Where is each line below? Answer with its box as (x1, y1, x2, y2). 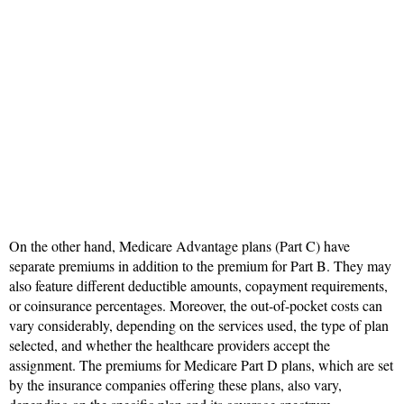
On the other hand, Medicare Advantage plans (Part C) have (9, 235, 350, 255)
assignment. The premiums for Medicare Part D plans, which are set (9, 354, 393, 374)
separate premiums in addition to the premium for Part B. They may (9, 255, 391, 275)
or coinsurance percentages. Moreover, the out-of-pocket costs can (9, 295, 382, 315)
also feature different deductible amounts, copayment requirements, (9, 275, 388, 295)
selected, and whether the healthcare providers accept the (9, 335, 330, 354)
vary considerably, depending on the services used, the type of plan (9, 315, 389, 335)
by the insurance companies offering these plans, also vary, (9, 374, 342, 394)
